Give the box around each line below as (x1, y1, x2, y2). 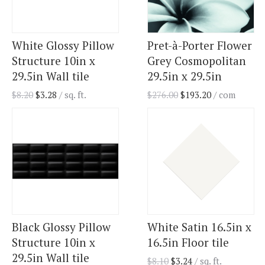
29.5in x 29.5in (147, 69, 222, 84)
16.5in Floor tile (147, 235, 229, 250)
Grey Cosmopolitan (147, 53, 246, 69)
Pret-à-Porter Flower (147, 38, 252, 53)
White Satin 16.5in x (147, 219, 251, 235)
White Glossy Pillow (12, 38, 114, 53)
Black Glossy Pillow (12, 219, 111, 235)
